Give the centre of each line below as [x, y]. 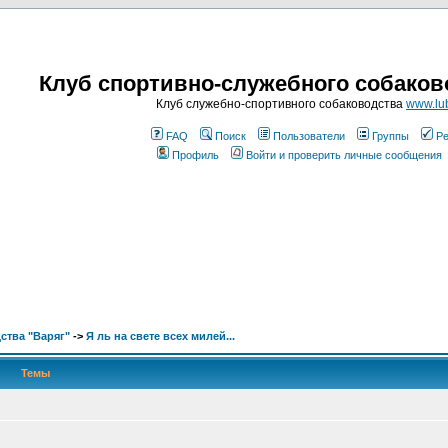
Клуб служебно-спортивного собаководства [281, 104]
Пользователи [309, 136]
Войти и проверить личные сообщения [344, 155]
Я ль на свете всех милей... [160, 336]
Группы [390, 136]
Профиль [195, 155]
